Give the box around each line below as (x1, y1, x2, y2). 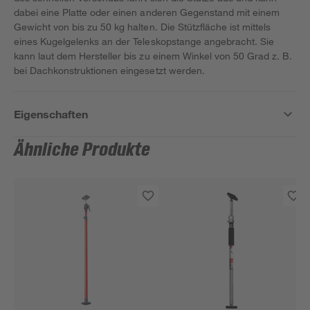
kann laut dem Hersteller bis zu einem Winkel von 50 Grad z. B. (14, 50, 293, 62)
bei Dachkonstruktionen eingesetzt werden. (14, 64, 205, 76)
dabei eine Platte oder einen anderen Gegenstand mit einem (14, 6, 280, 18)
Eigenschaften (14, 107, 89, 120)
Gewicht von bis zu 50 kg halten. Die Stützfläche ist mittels (14, 21, 271, 33)
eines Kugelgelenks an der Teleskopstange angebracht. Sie (14, 35, 274, 47)
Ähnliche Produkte (14, 140, 151, 161)
